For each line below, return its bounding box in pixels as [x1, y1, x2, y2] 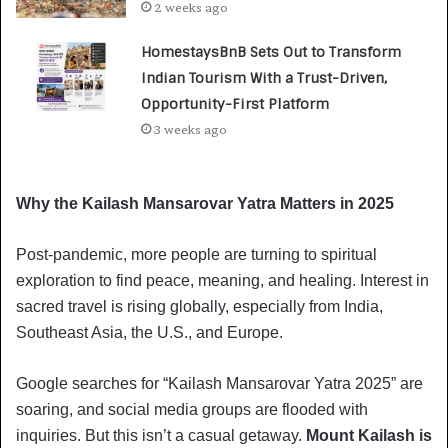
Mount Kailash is [306, 426, 432, 444]
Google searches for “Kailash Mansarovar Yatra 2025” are [16, 374, 423, 392]
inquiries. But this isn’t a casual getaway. [16, 426, 306, 444]
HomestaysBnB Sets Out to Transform [141, 42, 402, 61]
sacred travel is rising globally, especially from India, [16, 297, 383, 315]
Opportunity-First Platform [141, 94, 330, 113]
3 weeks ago [154, 121, 228, 137]
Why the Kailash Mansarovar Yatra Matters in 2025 [16, 194, 394, 212]
